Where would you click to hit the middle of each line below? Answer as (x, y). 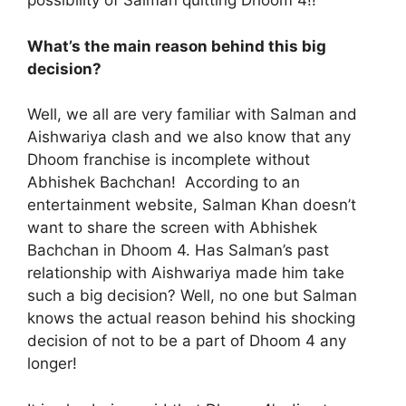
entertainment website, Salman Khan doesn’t (192, 205)
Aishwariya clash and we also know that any (189, 137)
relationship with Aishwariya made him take (186, 273)
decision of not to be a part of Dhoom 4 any (187, 341)
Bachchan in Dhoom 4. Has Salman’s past (178, 251)
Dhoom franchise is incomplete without (169, 160)
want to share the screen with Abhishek (172, 228)
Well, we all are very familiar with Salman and (192, 115)
